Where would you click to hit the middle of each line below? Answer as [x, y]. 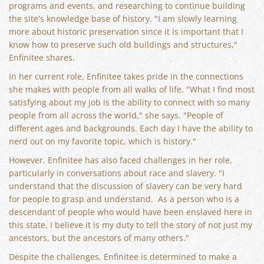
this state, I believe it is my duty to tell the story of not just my [131, 225]
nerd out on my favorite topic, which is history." [103, 141]
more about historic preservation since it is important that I [126, 32]
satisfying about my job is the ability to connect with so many [129, 102]
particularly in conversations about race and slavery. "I [117, 173]
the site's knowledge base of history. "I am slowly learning [123, 19]
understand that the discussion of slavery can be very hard [126, 186]
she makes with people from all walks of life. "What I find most [132, 89]
